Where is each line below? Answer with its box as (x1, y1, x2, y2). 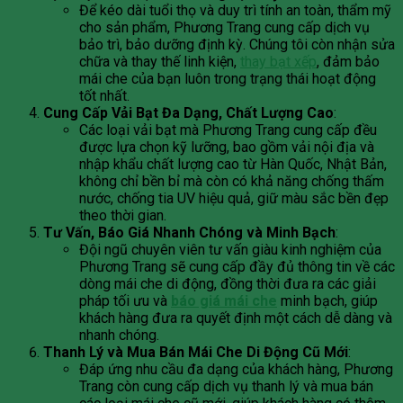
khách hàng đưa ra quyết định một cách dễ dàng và (79, 309, 392, 327)
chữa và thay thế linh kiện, (79, 53, 240, 71)
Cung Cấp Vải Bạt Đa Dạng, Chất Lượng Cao (43, 104, 334, 122)
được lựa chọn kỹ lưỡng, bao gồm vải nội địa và (79, 139, 374, 157)
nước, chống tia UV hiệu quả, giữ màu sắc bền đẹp (79, 190, 389, 208)
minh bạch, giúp (277, 292, 378, 310)
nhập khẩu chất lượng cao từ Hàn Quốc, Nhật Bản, (79, 156, 387, 174)
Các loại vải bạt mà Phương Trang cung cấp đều (79, 121, 377, 139)
